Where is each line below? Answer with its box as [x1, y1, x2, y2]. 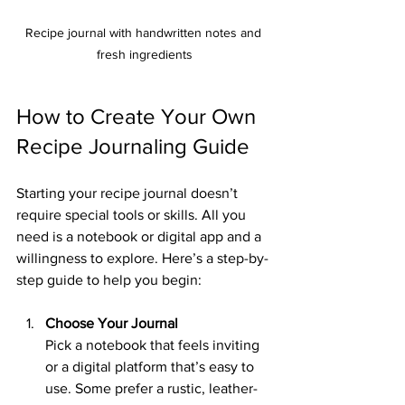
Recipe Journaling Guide [16, 133, 250, 158]
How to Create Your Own [16, 103, 261, 128]
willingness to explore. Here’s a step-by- [16, 250, 268, 266]
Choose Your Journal [45, 315, 178, 331]
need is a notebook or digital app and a [16, 228, 265, 244]
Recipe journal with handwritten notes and [24, 24, 265, 40]
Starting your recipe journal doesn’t [16, 184, 241, 201]
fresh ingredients [97, 46, 193, 61]
